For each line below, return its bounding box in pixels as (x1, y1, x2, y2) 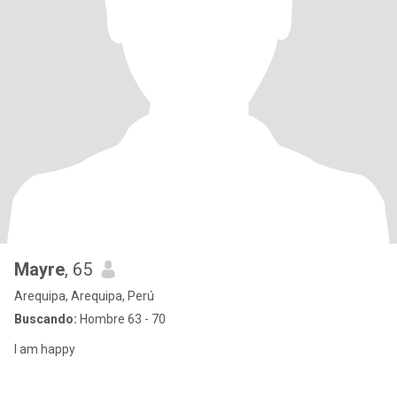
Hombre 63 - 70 (77, 312, 166, 326)
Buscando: (14, 312, 77, 326)
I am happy (14, 342, 75, 356)
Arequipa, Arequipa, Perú (14, 289, 154, 303)
